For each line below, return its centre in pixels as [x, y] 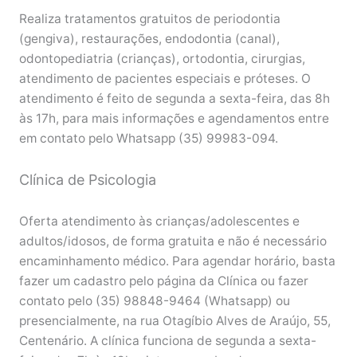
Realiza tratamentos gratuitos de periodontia [149, 19]
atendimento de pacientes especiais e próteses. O [165, 79]
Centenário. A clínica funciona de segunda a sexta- [167, 341]
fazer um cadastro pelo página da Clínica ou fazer [163, 281]
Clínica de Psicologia [87, 180]
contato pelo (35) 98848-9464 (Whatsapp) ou [154, 301]
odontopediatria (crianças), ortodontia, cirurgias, [162, 59]
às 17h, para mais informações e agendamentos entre [174, 119]
